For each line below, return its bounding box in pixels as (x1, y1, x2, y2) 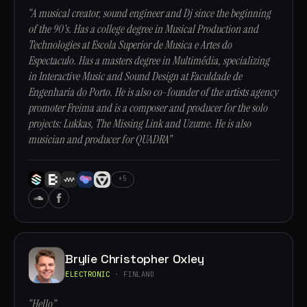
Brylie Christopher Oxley (65, 250, 204, 267)
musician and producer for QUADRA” (28, 132, 171, 147)
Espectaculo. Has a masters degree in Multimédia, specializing (28, 53, 269, 68)
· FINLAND (110, 269, 155, 279)
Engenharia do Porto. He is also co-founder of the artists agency (28, 85, 278, 99)
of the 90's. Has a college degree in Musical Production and (28, 22, 258, 36)
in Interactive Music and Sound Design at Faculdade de (28, 69, 242, 84)
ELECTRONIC (65, 269, 110, 279)
